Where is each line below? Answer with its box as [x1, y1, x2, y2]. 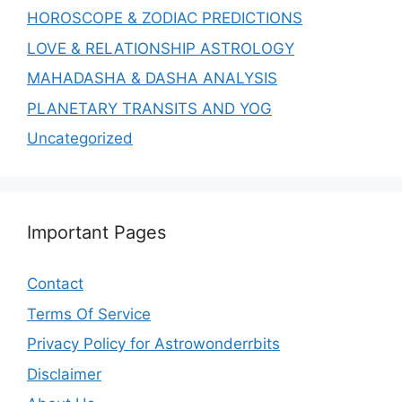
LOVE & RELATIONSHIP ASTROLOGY [27, 39, 294, 57]
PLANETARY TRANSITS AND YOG [27, 99, 272, 118]
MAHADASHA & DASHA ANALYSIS [27, 69, 277, 88]
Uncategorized [27, 129, 133, 148]
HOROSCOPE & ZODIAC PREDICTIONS [27, 9, 302, 28]
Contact [27, 275, 83, 293]
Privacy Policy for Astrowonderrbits [27, 335, 280, 354]
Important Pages [27, 222, 166, 244]
